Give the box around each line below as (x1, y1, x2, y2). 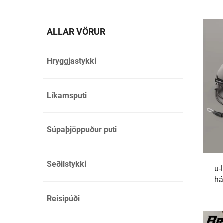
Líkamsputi (47, 91, 87, 100)
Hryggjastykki (47, 56, 96, 66)
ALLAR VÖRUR (47, 26, 105, 37)
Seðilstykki (47, 159, 86, 169)
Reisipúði (47, 194, 80, 203)
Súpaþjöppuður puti (47, 125, 117, 134)
